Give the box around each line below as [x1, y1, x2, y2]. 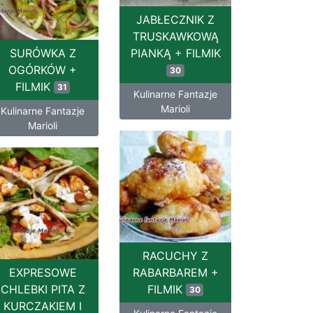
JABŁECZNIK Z [136, 13, 214, 27]
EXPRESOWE [8, 265, 77, 279]
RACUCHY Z [143, 249, 208, 263]
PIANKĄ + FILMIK [130, 46, 221, 60]
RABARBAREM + [132, 265, 219, 279]
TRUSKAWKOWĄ [132, 29, 219, 43]
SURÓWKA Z [9, 46, 76, 60]
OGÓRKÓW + [8, 63, 77, 77]
